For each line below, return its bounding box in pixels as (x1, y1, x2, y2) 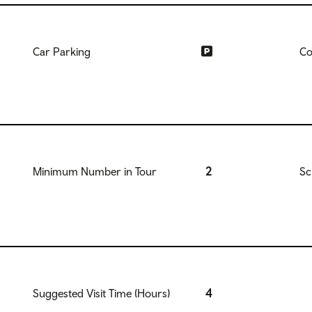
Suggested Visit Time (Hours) (32, 286, 170, 299)
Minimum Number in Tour (32, 164, 157, 178)
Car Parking (32, 45, 91, 58)
